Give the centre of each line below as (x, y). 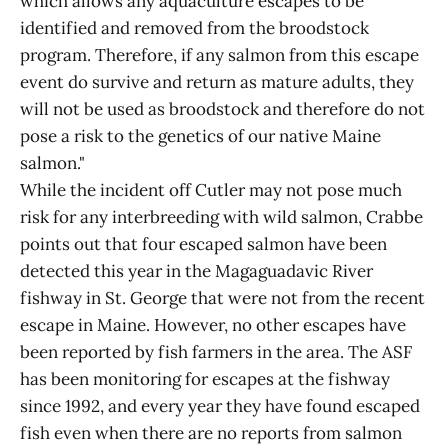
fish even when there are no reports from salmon (211, 433)
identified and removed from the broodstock (194, 28)
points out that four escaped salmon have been (203, 244)
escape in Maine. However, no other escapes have (213, 325)
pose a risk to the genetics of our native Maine (200, 136)
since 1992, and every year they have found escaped (220, 406)
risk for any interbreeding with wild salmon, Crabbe (221, 217)
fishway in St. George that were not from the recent (222, 298)
